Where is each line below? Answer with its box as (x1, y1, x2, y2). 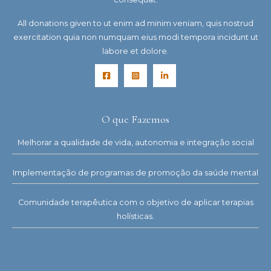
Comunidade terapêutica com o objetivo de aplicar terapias (18, 198, 253, 207)
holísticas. (117, 212, 154, 221)
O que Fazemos (102, 113, 169, 126)
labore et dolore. (102, 47, 169, 56)
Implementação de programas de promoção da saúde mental (13, 168, 258, 177)
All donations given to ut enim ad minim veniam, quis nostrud (18, 19, 253, 28)
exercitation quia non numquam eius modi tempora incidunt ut (13, 33, 258, 42)
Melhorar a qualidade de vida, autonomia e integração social (17, 138, 254, 148)
